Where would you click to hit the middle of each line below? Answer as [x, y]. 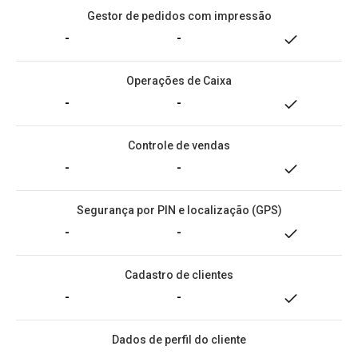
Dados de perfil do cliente [179, 340]
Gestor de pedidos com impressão [179, 16]
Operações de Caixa [179, 81]
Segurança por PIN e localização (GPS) [179, 210]
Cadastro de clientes [179, 275]
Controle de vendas [179, 145]
